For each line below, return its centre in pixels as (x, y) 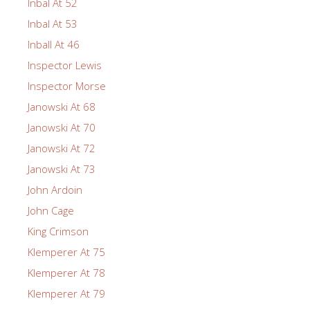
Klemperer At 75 (66, 252)
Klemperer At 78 (66, 272)
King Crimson (58, 231)
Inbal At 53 (53, 23)
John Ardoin (55, 189)
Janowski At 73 (62, 168)
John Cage (51, 210)
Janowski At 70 (62, 127)
